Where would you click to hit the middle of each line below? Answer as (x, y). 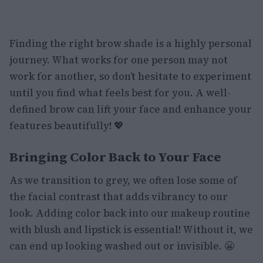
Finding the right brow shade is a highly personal (131, 43)
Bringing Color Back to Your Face (115, 157)
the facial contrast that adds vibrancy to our (119, 197)
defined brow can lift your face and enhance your (131, 109)
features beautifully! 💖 (67, 126)
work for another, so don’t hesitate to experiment (130, 76)
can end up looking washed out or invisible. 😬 (122, 246)
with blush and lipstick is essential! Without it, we (131, 230)
